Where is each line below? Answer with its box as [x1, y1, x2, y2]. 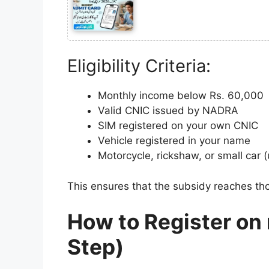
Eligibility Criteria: [67, 55, 211, 77]
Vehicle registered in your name [98, 134, 250, 147]
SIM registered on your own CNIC [98, 119, 258, 132]
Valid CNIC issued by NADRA [98, 104, 238, 117]
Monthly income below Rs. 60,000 [98, 89, 264, 102]
